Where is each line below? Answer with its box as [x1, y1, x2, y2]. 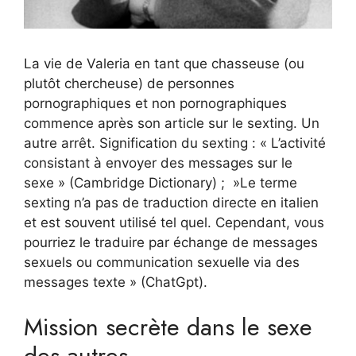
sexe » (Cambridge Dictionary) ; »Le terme [24, 175, 297, 192]
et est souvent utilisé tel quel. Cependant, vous [24, 215, 324, 231]
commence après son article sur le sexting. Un [24, 115, 319, 132]
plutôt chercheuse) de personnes [24, 75, 234, 92]
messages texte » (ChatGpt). [24, 274, 207, 291]
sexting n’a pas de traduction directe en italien [24, 195, 319, 211]
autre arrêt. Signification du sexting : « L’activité [24, 135, 326, 152]
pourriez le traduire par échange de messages [24, 234, 318, 251]
